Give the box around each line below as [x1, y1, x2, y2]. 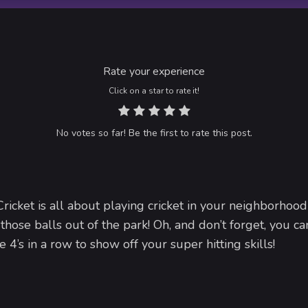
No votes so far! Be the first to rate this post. [56, 126, 252, 140]
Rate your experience [103, 64, 205, 79]
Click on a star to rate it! [109, 85, 199, 97]
